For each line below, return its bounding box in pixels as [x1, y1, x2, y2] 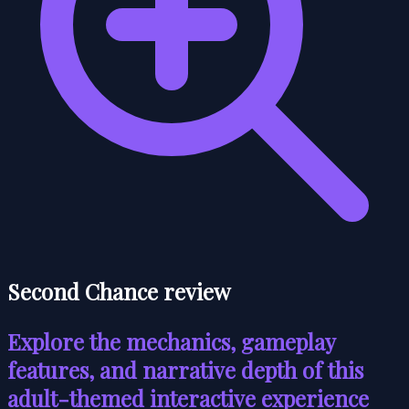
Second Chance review [7, 276, 230, 306]
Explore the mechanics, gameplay [7, 326, 335, 356]
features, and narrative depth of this [7, 354, 363, 384]
